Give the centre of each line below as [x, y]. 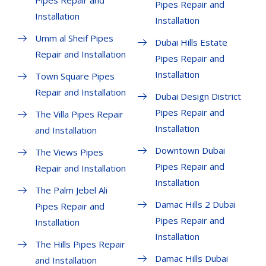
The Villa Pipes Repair [79, 114]
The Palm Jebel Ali [71, 190]
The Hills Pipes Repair [80, 244]
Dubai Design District [198, 96]
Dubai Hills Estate [191, 42]
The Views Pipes [69, 152]
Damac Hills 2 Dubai [195, 205]
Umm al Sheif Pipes [74, 38]
